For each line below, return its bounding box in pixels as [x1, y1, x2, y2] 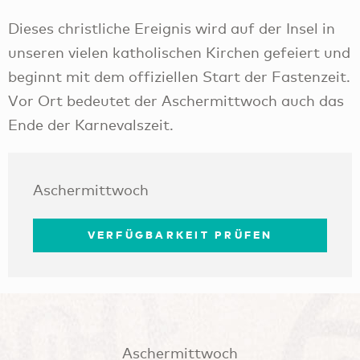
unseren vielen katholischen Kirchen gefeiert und [8, 43, 350, 62]
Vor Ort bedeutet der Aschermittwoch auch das [8, 92, 344, 110]
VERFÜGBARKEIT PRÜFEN [87, 228, 273, 242]
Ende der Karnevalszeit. [8, 116, 174, 134]
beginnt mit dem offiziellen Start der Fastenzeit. [8, 67, 350, 86]
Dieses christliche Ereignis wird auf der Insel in [8, 19, 335, 38]
